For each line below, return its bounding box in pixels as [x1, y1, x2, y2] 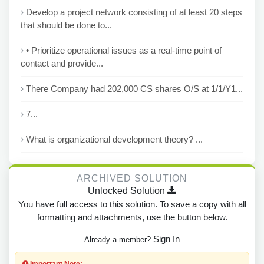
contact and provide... [21, 58, 103, 68]
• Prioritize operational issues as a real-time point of [26, 45, 222, 55]
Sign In [153, 234, 180, 244]
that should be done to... [21, 20, 112, 30]
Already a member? [84, 235, 153, 244]
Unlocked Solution [88, 186, 167, 196]
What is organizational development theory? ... [26, 134, 203, 144]
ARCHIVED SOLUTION [77, 173, 187, 183]
